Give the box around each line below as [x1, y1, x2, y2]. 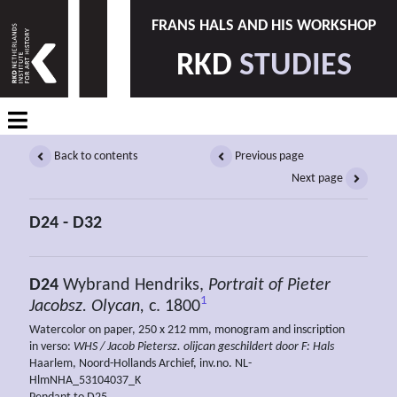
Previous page [232, 149, 304, 163]
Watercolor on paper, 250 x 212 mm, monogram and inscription [29, 323, 345, 337]
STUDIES [238, 50, 352, 82]
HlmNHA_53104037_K [29, 373, 141, 387]
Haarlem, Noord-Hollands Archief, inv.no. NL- [29, 356, 252, 370]
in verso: [29, 339, 74, 354]
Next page [292, 171, 346, 185]
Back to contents [51, 149, 137, 163]
